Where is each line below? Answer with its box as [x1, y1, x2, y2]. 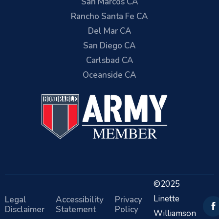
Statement [56, 204, 96, 215]
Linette [153, 193, 179, 204]
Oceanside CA [83, 69, 136, 81]
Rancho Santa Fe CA [71, 11, 148, 22]
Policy [115, 204, 138, 215]
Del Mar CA [88, 25, 131, 37]
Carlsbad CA [86, 55, 133, 66]
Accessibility [56, 194, 104, 205]
